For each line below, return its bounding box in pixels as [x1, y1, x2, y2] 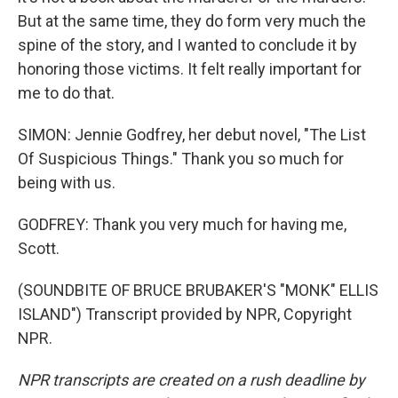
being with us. [18, 173, 115, 192]
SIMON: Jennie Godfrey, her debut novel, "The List [18, 125, 366, 144]
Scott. [18, 239, 60, 258]
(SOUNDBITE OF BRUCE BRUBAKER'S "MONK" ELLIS [18, 281, 378, 299]
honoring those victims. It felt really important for [18, 60, 362, 78]
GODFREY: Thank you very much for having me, [18, 215, 346, 234]
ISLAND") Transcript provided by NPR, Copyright [18, 305, 352, 323]
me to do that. [18, 84, 115, 102]
